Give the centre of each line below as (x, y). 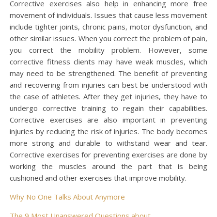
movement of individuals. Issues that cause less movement (108, 15)
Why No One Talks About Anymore (67, 197)
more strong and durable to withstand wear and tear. (108, 143)
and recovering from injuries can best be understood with (108, 85)
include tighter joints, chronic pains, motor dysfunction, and (108, 27)
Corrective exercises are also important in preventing (108, 120)
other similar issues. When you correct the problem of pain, (108, 38)
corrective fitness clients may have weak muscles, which (108, 62)
